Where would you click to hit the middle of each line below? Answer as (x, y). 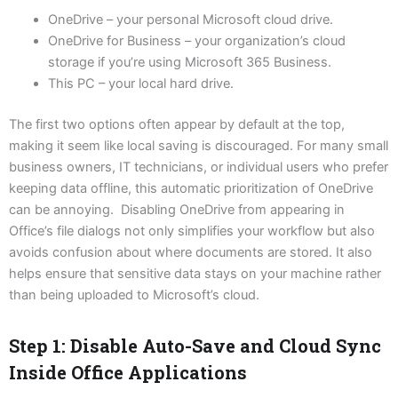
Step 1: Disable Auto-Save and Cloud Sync (195, 345)
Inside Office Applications (128, 372)
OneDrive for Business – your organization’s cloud (196, 41)
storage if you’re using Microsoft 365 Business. (189, 63)
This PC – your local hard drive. (140, 84)
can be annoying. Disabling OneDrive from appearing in (177, 209)
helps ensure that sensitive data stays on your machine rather (195, 273)
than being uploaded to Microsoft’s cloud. (134, 295)
